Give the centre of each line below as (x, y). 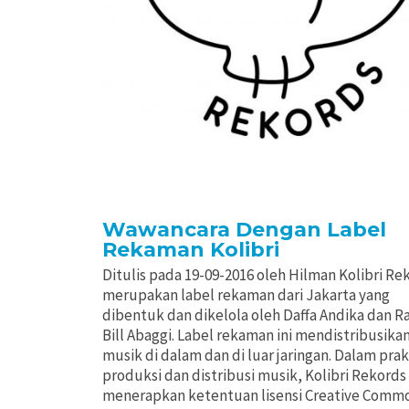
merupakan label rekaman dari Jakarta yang (246, 295)
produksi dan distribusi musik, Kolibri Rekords (254, 376)
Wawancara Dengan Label (244, 230)
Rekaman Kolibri (191, 250)
